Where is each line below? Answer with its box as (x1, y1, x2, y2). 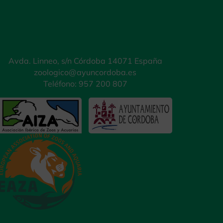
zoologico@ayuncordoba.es (34, 67, 137, 77)
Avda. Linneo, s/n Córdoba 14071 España (8, 55, 162, 66)
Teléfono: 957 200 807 (43, 78, 127, 89)
